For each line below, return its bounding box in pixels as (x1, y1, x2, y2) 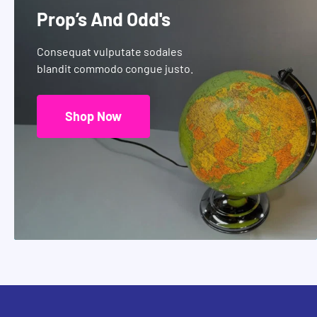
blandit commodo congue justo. (36, 61, 193, 75)
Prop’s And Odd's (36, 7, 171, 30)
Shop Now (64, 108, 122, 124)
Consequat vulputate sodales (36, 44, 183, 58)
